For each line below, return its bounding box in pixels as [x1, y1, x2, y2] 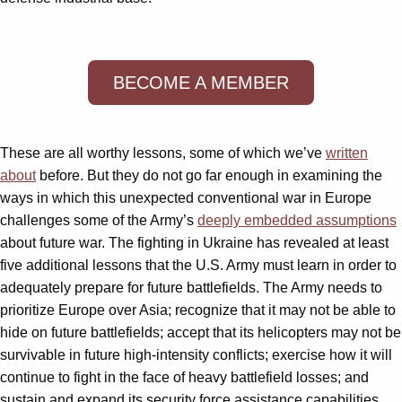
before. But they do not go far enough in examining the [36, 167, 382, 183]
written [326, 144, 368, 161]
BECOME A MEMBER [113, 72, 289, 92]
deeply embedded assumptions [197, 212, 397, 228]
